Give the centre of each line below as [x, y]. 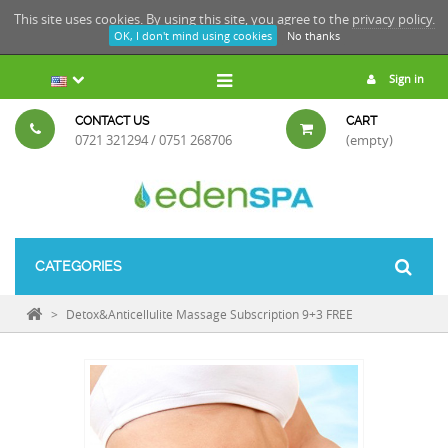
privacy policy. [393, 19]
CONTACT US [112, 121]
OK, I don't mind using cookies [192, 35]
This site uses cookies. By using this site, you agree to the [182, 19]
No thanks [313, 35]
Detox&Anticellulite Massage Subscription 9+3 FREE [209, 314]
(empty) [370, 140]
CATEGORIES [78, 266]
